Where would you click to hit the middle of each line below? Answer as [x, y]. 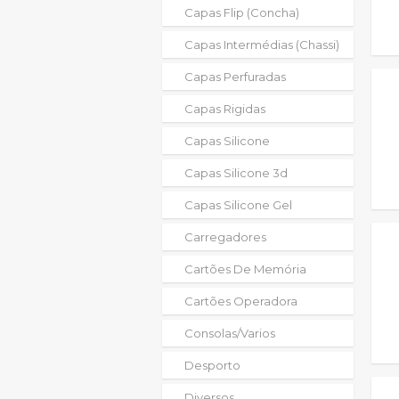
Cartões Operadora [241, 301]
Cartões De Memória [245, 269]
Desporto [212, 365]
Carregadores [225, 237]
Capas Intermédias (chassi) [262, 45]
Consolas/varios [230, 333]
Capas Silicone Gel [238, 205]
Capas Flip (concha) [242, 12]
